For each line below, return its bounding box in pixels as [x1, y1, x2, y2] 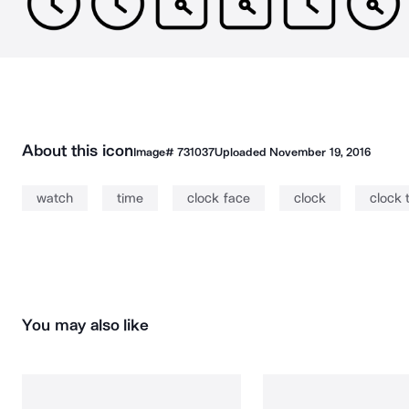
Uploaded [214, 145, 270, 159]
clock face [187, 190, 250, 206]
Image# [132, 145, 177, 159]
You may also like [22, 315, 150, 335]
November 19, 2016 [269, 145, 371, 159]
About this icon [22, 141, 133, 161]
